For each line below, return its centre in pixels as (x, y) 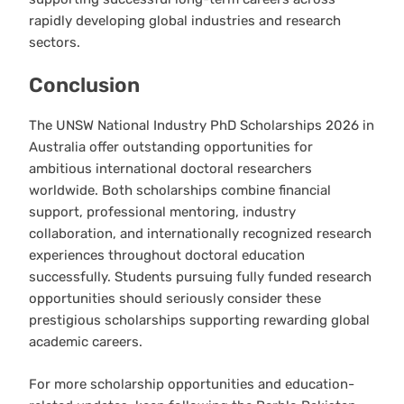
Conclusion (84, 86)
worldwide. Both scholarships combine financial (180, 191)
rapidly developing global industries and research (185, 20)
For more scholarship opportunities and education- (192, 384)
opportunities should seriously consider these (175, 299)
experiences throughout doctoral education (167, 256)
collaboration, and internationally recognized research (200, 234)
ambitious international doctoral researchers (170, 169)
